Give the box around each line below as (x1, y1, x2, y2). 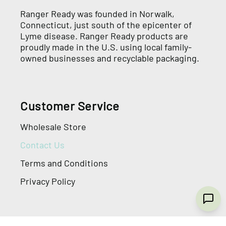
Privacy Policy (20, 175, 75, 187)
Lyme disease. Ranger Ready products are (20, 30, 188, 41)
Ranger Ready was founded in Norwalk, (20, 8, 175, 19)
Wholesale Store (20, 121, 86, 132)
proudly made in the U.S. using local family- (20, 41, 192, 52)
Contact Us (20, 139, 65, 150)
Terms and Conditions (20, 157, 108, 168)
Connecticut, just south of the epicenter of (20, 19, 192, 30)
